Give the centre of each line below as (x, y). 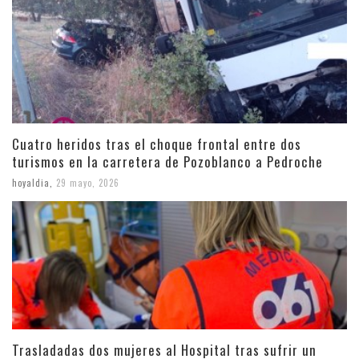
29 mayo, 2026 (88, 182)
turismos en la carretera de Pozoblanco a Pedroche (167, 161)
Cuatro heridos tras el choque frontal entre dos (157, 143)
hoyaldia (31, 182)
